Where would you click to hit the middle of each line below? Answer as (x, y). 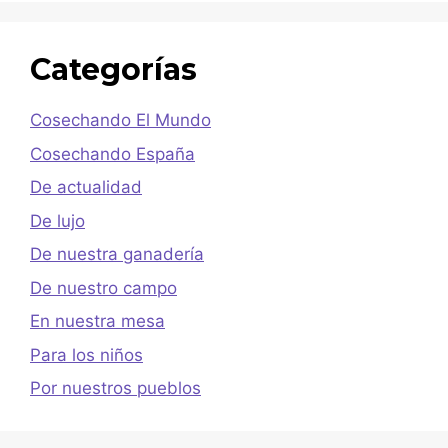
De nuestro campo (103, 287)
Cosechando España (112, 153)
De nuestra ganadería (117, 254)
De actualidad (86, 187)
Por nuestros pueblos (115, 388)
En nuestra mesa (97, 321)
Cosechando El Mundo (120, 120)
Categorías (113, 70)
